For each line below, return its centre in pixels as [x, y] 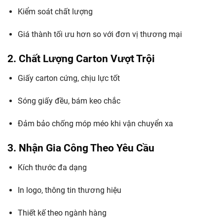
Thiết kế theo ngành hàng [62, 213]
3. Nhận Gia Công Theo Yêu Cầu [81, 148]
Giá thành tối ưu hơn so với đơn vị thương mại [100, 34]
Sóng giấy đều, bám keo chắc [69, 101]
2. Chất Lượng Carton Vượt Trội [81, 58]
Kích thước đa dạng [52, 168]
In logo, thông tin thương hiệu [69, 190]
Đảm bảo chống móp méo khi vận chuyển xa [95, 123]
